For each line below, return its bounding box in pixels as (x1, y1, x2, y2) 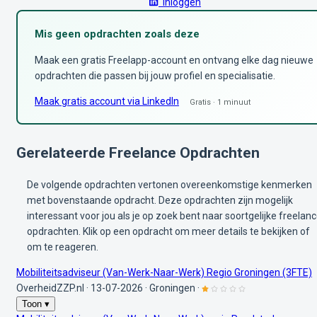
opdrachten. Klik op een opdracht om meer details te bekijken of (27, 225, 310, 237)
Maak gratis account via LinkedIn (35, 95, 179, 107)
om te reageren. (27, 241, 98, 253)
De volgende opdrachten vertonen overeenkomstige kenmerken (27, 178, 312, 190)
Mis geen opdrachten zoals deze (35, 27, 200, 40)
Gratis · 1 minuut (190, 97, 250, 107)
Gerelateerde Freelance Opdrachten (16, 144, 260, 161)
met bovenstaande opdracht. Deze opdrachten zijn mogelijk (27, 194, 293, 206)
